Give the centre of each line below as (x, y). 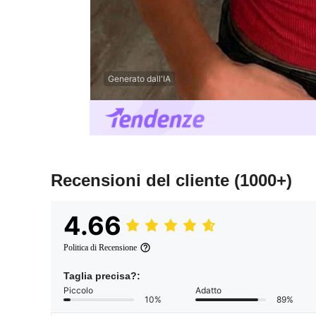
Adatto (208, 291)
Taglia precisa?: (102, 276)
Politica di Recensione (100, 248)
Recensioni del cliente (142, 181)
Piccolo (78, 291)
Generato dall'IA (139, 78)
